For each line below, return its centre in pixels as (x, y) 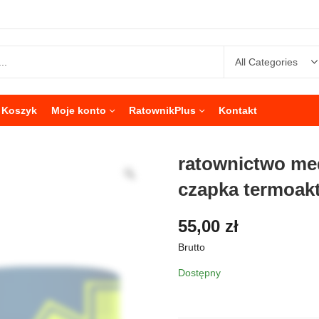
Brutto (192, 247)
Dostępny (199, 272)
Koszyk (19, 110)
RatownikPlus (162, 110)
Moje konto (79, 110)
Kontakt (238, 110)
